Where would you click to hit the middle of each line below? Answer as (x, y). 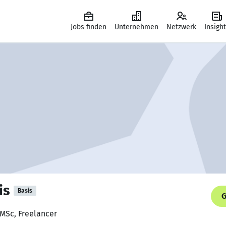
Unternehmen (136, 27)
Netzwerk (181, 27)
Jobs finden (89, 27)
